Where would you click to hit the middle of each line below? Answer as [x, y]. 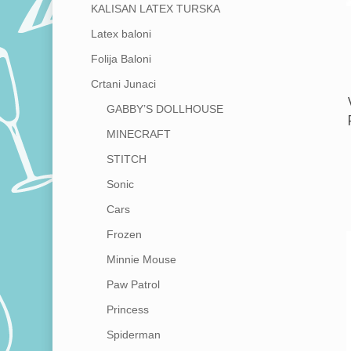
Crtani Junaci [123, 84]
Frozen [124, 235]
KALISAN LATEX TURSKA [155, 9]
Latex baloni [121, 34]
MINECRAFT [138, 134]
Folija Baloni [121, 59]
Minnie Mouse [141, 260]
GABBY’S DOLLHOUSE [165, 109]
